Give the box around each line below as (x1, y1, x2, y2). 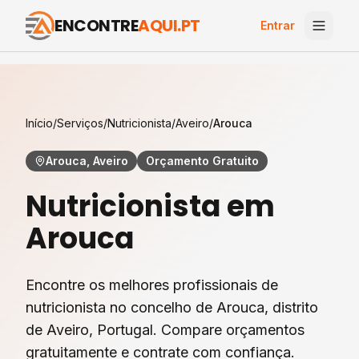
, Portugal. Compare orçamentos (89, 321, 305, 338)
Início (26, 116, 53, 130)
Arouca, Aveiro (46, 154, 128, 167)
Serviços (57, 116, 103, 130)
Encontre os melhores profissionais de (26, 276, 278, 293)
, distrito (264, 299, 318, 316)
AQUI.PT (138, 14, 200, 37)
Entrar (260, 18, 295, 32)
